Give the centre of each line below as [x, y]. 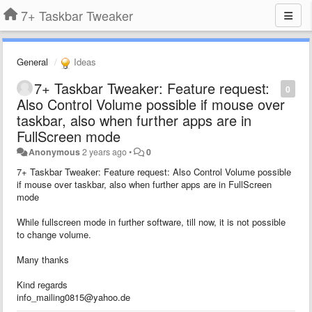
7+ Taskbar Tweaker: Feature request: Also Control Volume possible [154, 171]
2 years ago [105, 151]
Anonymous [55, 151]
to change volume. [54, 234]
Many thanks [43, 259]
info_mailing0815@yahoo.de [73, 297]
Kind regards [42, 284]
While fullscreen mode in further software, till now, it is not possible [151, 221]
